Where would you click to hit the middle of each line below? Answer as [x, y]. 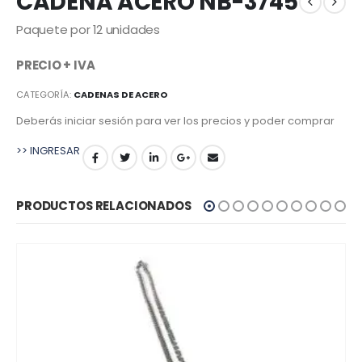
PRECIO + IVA [56, 65]
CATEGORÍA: [45, 94]
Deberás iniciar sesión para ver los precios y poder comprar [175, 121]
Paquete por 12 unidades [88, 30]
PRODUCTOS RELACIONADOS [104, 206]
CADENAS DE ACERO [121, 94]
